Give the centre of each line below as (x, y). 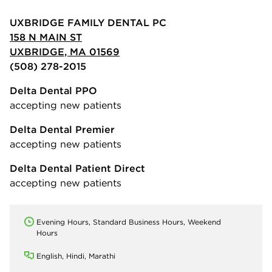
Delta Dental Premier (62, 129)
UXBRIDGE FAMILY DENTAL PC (88, 22)
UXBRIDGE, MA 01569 (65, 51)
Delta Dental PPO (53, 90)
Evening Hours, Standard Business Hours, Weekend (129, 222)
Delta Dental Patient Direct (77, 168)
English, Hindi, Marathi (76, 256)
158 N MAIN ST (46, 37)
